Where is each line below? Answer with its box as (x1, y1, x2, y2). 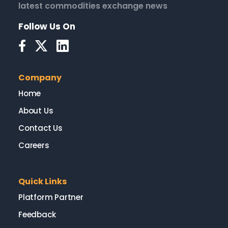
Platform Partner (18, 191, 83, 203)
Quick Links (18, 175, 67, 187)
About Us (18, 105, 53, 116)
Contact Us (18, 122, 63, 133)
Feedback (18, 209, 56, 220)
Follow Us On (18, 20, 75, 33)
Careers (18, 139, 49, 151)
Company (18, 71, 62, 83)
